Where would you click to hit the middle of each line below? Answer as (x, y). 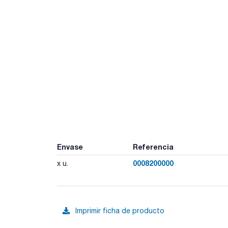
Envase (70, 147)
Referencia (153, 147)
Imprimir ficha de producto (120, 211)
